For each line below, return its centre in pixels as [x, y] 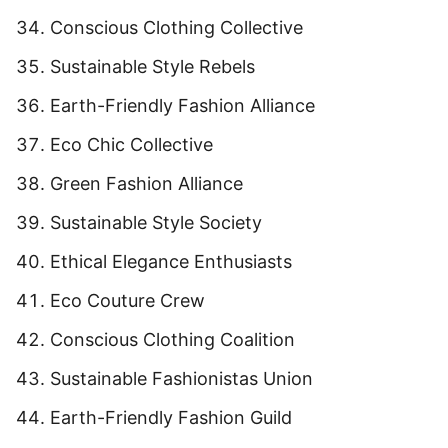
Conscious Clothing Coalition [172, 339]
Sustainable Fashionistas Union [181, 378]
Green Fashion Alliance [146, 183]
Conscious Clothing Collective [176, 27]
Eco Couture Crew [127, 300]
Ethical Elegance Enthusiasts [171, 261]
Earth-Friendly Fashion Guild [171, 417]
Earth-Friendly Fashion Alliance [182, 105]
